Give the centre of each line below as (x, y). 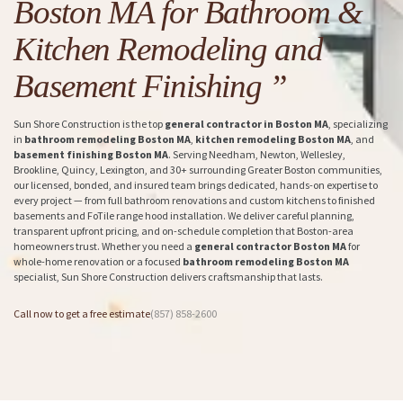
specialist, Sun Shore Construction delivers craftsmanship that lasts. (168, 277)
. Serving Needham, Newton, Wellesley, (257, 155)
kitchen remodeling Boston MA (273, 139)
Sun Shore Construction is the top (89, 124)
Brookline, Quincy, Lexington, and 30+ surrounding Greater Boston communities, (198, 170)
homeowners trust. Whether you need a (104, 246)
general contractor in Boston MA (246, 124)
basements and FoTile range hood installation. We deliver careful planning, (184, 216)
